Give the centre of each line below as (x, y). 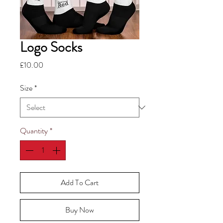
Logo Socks (51, 47)
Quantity (34, 131)
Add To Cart (80, 182)
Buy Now (80, 210)
